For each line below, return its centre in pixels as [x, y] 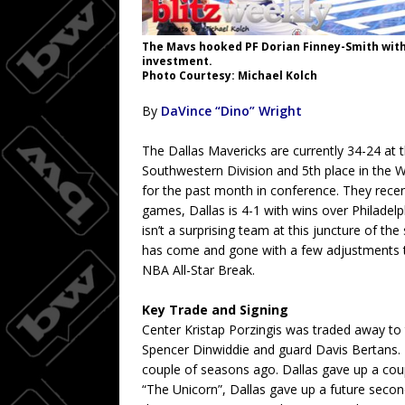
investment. [177, 61]
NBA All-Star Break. [198, 269]
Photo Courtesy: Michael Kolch [230, 75]
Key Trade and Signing [215, 309]
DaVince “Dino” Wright [231, 110]
